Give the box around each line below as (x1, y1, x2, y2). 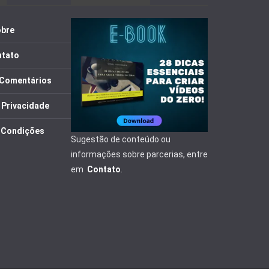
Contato (87, 165, 121, 175)
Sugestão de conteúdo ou (71, 134, 171, 145)
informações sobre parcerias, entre (71, 150, 208, 160)
